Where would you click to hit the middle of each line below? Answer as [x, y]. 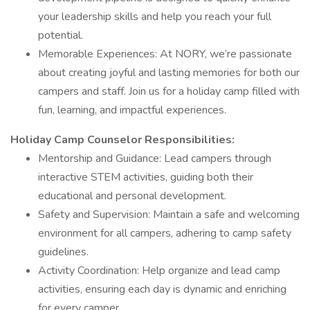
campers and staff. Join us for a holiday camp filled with [169, 91]
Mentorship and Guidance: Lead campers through [155, 158]
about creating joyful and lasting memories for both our [169, 73]
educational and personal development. [132, 196]
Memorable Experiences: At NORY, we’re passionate [165, 54]
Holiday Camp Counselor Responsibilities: [122, 140]
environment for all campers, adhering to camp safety [165, 233]
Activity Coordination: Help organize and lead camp [159, 271]
